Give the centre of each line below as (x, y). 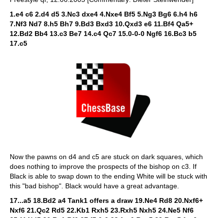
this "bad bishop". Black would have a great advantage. (94, 186)
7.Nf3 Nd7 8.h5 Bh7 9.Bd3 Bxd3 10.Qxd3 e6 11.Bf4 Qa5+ (101, 24)
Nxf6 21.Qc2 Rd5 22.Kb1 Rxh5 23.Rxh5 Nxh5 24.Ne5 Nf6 (102, 210)
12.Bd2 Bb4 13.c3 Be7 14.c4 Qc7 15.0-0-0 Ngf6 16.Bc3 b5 (103, 34)
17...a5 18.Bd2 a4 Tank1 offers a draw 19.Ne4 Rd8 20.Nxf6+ (106, 200)
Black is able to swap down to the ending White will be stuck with (109, 176)
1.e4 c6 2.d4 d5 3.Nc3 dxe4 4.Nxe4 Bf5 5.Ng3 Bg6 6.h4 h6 (104, 14)
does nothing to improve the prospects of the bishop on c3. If (103, 166)
